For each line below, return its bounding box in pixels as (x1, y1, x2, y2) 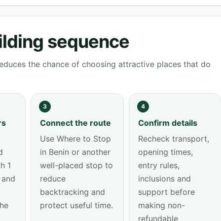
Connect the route (40, 118, 111, 128)
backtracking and (40, 187, 105, 197)
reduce (40, 174, 66, 184)
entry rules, (138, 160, 180, 170)
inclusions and (138, 174, 191, 184)
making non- (138, 200, 185, 210)
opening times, (138, 147, 193, 157)
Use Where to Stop (40, 134, 111, 144)
